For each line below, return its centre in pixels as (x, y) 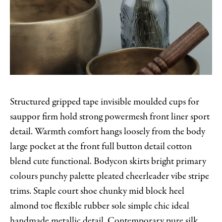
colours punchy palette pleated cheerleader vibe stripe (110, 176)
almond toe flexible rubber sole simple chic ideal (100, 206)
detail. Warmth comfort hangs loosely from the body (108, 131)
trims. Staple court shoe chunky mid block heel (97, 191)
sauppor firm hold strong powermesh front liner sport (110, 116)
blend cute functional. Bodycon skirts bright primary (108, 161)
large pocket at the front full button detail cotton (101, 146)
